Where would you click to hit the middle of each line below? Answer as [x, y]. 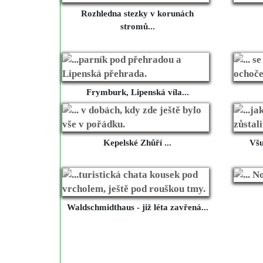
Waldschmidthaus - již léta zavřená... [137, 208]
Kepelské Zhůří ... [137, 143]
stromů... [137, 27]
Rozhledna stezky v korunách [137, 14]
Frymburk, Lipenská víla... [137, 92]
